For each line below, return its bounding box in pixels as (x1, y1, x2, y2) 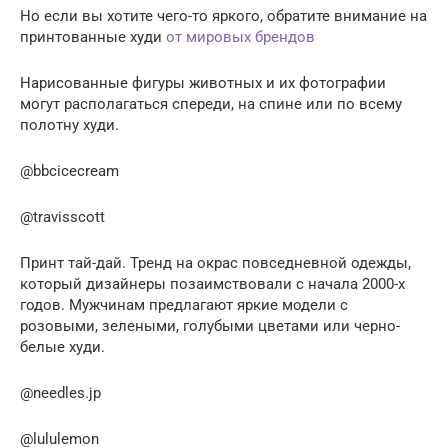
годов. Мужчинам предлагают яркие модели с (20, 295, 348, 314)
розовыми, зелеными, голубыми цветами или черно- (20, 316, 400, 335)
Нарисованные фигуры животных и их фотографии (20, 73, 386, 92)
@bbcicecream (20, 161, 119, 180)
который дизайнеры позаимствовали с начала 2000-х (20, 274, 405, 293)
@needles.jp (20, 383, 101, 402)
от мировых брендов (166, 27, 315, 46)
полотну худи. (20, 115, 119, 134)
